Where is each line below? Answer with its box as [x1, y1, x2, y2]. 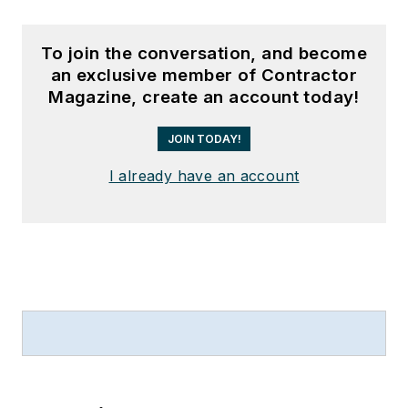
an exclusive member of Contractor [50, 64, 358, 86]
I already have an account [108, 166, 300, 185]
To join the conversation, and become [40, 42, 368, 64]
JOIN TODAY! [167, 131, 241, 146]
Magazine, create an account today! [48, 86, 360, 107]
